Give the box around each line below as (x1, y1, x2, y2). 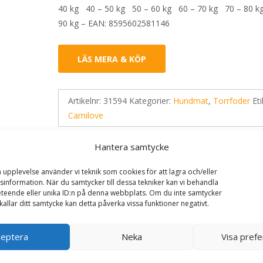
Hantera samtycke (94, 140, 169, 153)
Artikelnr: (68, 95, 104, 106)
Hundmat (173, 95, 209, 106)
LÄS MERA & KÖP (77, 53, 147, 65)
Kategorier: (129, 95, 174, 106)
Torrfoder (213, 95, 251, 106)
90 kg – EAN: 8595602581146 (58, 18, 170, 29)
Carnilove (68, 110, 104, 121)
